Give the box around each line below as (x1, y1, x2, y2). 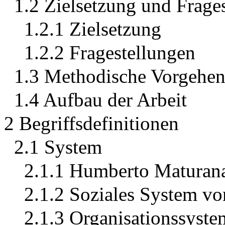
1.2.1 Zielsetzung (24, 18, 161, 40)
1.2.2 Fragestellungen (24, 42, 195, 64)
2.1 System (14, 136, 102, 158)
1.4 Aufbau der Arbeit (14, 89, 187, 111)
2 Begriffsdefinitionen (4, 113, 179, 135)
